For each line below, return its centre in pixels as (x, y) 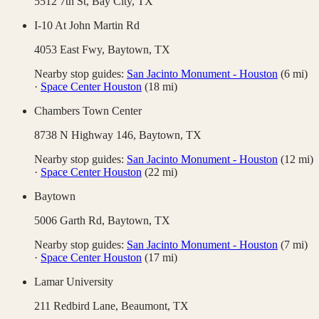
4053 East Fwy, (71, 50)
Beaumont (144, 306)
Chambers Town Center (88, 111)
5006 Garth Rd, (71, 221)
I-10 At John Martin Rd (87, 26)
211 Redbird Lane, (78, 306)
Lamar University (74, 282)
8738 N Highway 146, (87, 135)
